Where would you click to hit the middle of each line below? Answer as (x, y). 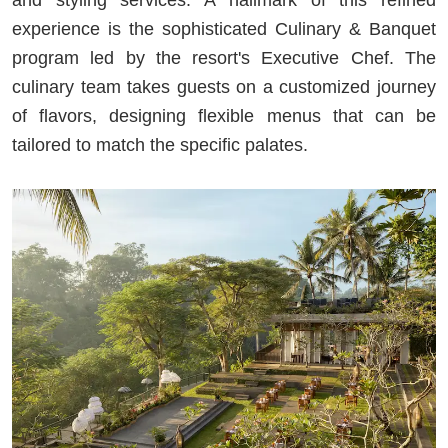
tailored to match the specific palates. (160, 144)
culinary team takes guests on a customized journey (224, 86)
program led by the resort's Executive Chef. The (224, 57)
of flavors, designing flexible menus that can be (224, 115)
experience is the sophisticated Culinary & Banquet (224, 28)
